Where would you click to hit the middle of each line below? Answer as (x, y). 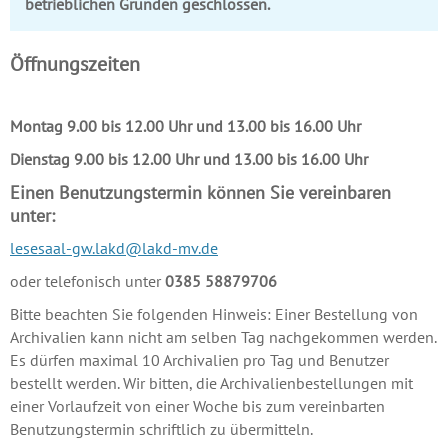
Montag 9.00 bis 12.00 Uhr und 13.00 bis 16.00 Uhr (185, 126)
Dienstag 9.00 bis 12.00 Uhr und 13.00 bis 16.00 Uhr (189, 159)
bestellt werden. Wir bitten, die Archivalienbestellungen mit (211, 383)
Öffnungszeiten (75, 64)
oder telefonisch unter (87, 281)
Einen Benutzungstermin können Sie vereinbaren (200, 193)
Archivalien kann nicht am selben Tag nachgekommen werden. (223, 337)
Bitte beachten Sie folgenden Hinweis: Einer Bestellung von (214, 314)
